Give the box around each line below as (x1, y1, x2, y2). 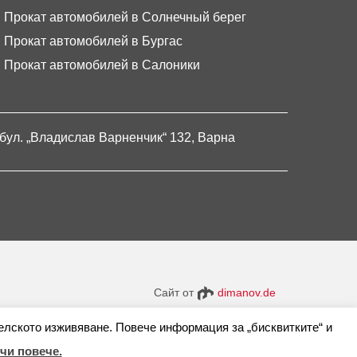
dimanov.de (218, 286, 276, 299)
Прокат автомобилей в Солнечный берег (4, 10, 246, 24)
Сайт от (154, 286, 194, 299)
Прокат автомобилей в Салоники (4, 58, 200, 72)
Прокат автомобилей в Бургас (4, 34, 182, 48)
